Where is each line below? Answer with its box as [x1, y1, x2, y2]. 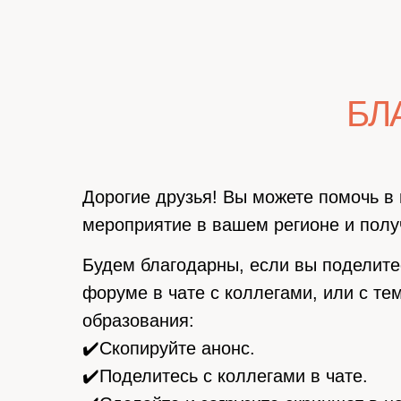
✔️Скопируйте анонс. [82, 338, 255, 358]
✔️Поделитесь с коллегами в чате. [82, 366, 368, 386]
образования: [82, 311, 194, 330]
